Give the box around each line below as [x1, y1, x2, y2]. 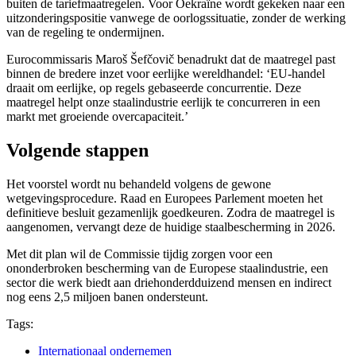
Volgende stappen [6, 140, 149, 161]
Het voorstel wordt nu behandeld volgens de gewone [6, 177, 271, 192]
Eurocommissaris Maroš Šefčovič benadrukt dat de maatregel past [6, 52, 335, 67]
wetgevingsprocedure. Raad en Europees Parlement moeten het [6, 192, 323, 206]
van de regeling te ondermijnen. [6, 25, 164, 40]
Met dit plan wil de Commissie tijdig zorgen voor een [6, 247, 273, 261]
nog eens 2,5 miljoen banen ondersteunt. [6, 290, 208, 304]
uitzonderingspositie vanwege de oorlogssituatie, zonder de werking [6, 11, 346, 25]
